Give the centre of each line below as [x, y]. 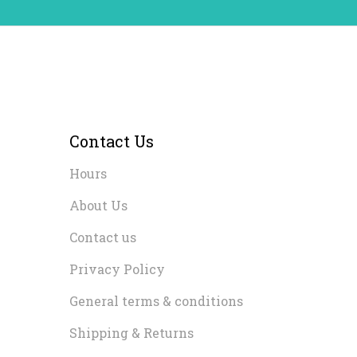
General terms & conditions [157, 301]
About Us [99, 205]
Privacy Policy [118, 269]
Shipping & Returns [132, 333]
